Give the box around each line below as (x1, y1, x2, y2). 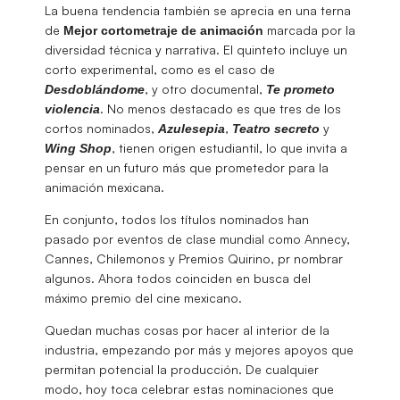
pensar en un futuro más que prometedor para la (45, 159, 329, 175)
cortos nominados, (45, 120, 158, 136)
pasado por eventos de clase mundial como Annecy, (45, 230, 350, 246)
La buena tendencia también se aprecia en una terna (45, 2, 351, 18)
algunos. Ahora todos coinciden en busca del (45, 270, 311, 286)
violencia (45, 101, 100, 116)
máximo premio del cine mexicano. (45, 289, 242, 305)
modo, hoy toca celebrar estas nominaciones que (45, 380, 334, 396)
